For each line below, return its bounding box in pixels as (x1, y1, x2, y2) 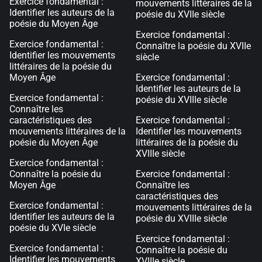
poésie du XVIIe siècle (136, 9, 225, 20)
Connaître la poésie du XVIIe (136, 40, 251, 51)
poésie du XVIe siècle (9, 222, 96, 233)
